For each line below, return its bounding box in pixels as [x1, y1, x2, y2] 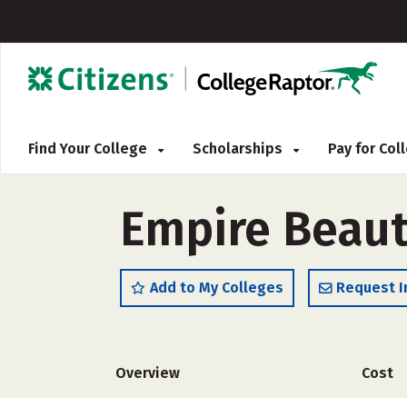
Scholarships [193, 140, 286, 157]
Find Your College [28, 140, 151, 157]
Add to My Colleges [150, 279, 283, 296]
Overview [115, 364, 180, 382]
